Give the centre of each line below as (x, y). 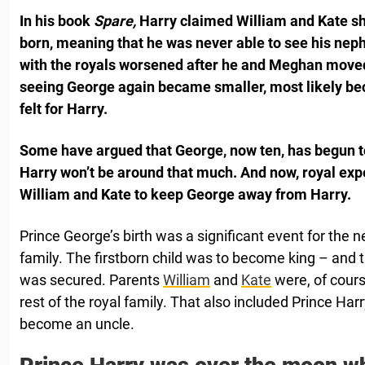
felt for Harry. (65, 109)
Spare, (115, 21)
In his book (57, 21)
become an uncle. (77, 324)
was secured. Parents (91, 280)
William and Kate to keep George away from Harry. (185, 194)
